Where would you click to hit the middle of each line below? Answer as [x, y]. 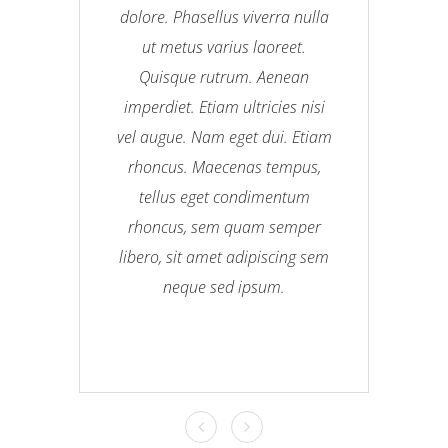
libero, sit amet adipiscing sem [224, 257]
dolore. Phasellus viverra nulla [224, 17]
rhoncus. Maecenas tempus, [224, 167]
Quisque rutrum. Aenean [224, 77]
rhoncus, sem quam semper [224, 227]
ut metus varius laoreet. [224, 47]
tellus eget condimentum [224, 197]
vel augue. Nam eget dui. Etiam [224, 137]
